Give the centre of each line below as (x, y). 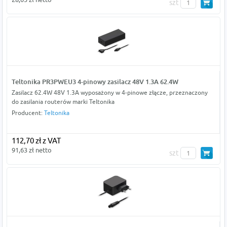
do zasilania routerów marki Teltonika (63, 102)
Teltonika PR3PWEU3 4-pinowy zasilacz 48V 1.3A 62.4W (95, 82)
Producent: (28, 113)
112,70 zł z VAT (36, 141)
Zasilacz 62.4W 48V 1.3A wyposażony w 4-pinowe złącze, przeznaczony (109, 93)
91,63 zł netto (31, 150)
